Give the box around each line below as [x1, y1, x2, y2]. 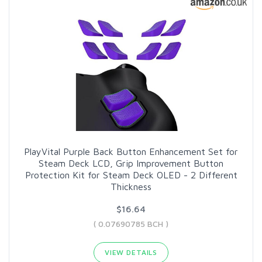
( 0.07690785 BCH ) [94, 218, 168, 229]
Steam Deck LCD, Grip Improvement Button [39, 157, 223, 168]
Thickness [111, 181, 151, 192]
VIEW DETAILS [104, 247, 158, 257]
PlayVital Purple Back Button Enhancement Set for [24, 146, 238, 157]
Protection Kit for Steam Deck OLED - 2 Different [25, 169, 237, 180]
